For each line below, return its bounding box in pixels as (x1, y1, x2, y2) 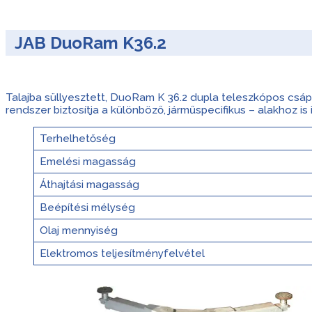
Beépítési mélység (39, 201, 135, 214)
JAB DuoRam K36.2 (15, 32, 166, 53)
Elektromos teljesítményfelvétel (39, 247, 205, 260)
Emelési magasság (39, 155, 136, 168)
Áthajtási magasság (39, 178, 139, 191)
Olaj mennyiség (39, 224, 118, 237)
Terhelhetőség (39, 132, 116, 145)
